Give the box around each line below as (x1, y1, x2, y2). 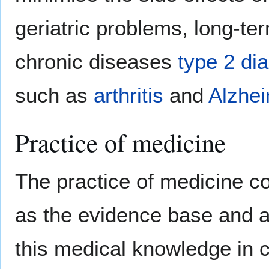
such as (15, 83, 94, 107)
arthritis (94, 83, 163, 107)
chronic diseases (15, 49, 178, 73)
